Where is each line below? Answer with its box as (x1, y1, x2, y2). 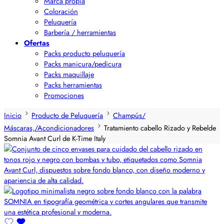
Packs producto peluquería (44, 48, 125, 58)
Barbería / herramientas (44, 27, 116, 37)
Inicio (4, 109, 21, 120)
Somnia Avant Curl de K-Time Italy (4, 132, 105, 143)
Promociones (44, 90, 84, 100)
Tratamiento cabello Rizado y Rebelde (104, 122, 216, 133)
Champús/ (113, 109, 145, 120)
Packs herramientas (44, 79, 102, 90)
